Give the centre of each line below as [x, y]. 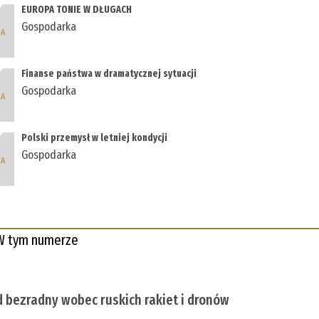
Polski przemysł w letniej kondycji [95, 138]
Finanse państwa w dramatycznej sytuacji [109, 74]
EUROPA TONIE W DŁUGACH [77, 10]
